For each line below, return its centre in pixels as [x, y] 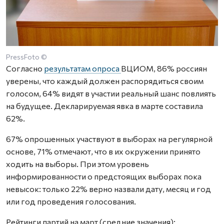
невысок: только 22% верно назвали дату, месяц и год [108, 189]
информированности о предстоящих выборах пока [104, 176]
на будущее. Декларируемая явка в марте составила [104, 106]
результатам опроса [82, 68]
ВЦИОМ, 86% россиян [164, 68]
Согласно [25, 68]
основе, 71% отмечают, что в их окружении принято [103, 151]
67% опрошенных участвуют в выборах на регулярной [109, 139]
